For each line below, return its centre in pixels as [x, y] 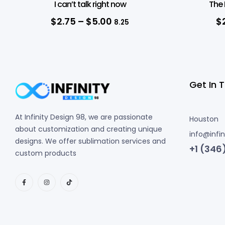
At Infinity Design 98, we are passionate [84, 117]
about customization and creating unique [89, 129]
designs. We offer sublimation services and [90, 141]
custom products [46, 153]
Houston [205, 119]
